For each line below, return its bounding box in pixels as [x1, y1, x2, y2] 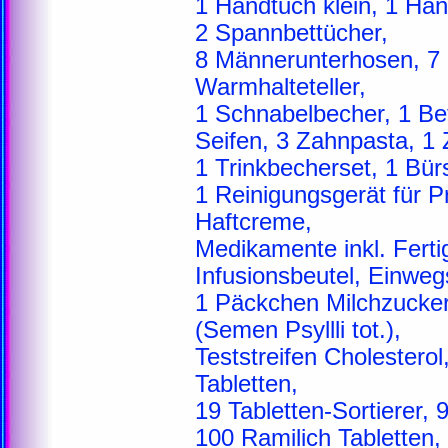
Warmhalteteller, [195, 74, 366, 100]
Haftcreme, [195, 209, 312, 235]
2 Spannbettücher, [195, 20, 388, 46]
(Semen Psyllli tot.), [195, 317, 401, 343]
